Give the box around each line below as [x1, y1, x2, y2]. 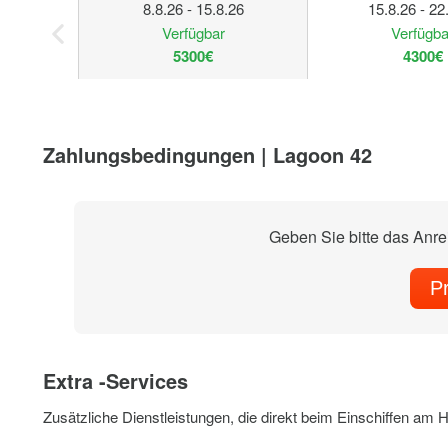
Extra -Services [43, 366, 189, 395]
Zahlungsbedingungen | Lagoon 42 [43, 140, 373, 169]
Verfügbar [161, 22, 225, 43]
